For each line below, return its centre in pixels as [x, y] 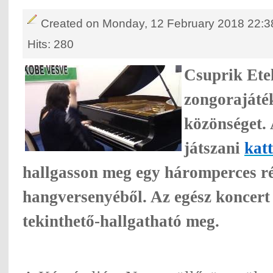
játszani [214, 148]
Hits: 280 [50, 44]
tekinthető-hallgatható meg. [121, 222]
